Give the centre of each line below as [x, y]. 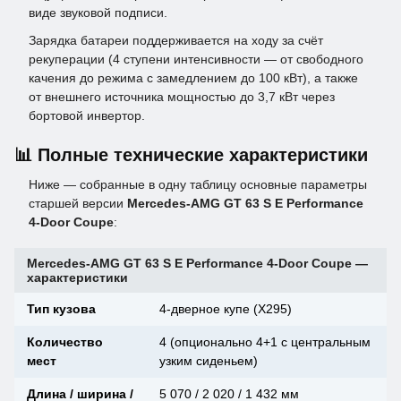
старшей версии [78, 204]
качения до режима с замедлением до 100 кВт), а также [193, 78]
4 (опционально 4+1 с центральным [265, 342]
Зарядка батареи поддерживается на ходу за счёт [176, 41]
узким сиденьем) [209, 361]
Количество [65, 342]
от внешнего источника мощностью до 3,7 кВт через [182, 97]
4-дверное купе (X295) [226, 309]
